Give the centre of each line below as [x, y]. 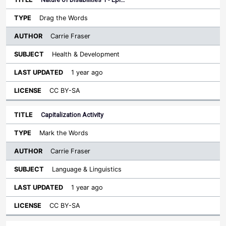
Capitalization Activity [72, 115]
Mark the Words [64, 133]
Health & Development [86, 54]
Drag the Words [64, 18]
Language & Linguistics [87, 169]
